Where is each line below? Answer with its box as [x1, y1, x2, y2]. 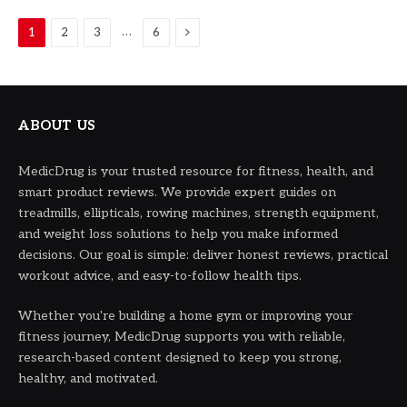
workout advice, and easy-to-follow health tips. [18, 268, 302, 284]
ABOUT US [18, 117, 96, 134]
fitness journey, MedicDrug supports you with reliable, [18, 329, 345, 345]
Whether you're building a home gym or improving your [18, 308, 352, 324]
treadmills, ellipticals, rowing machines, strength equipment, [18, 205, 379, 222]
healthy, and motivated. [18, 371, 158, 387]
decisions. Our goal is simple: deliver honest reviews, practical [18, 247, 388, 263]
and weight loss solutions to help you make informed [18, 226, 338, 243]
